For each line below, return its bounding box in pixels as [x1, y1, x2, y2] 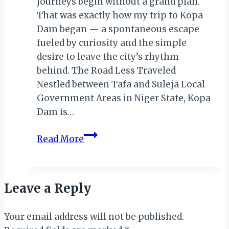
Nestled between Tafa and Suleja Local [37, 78, 205, 90]
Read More [37, 133, 84, 145]
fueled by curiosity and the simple [37, 37, 187, 49]
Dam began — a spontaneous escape [37, 23, 199, 35]
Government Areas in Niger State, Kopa [37, 92, 211, 104]
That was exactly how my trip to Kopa [37, 9, 203, 21]
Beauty [83, 211, 113, 222]
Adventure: [83, 155, 131, 167]
